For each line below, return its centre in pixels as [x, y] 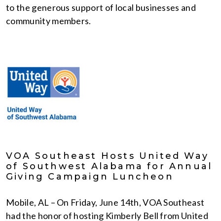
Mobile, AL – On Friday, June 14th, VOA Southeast [105, 202]
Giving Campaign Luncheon [90, 177]
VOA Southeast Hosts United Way [108, 156]
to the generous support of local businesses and [101, 7]
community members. [50, 21]
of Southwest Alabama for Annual [109, 166]
